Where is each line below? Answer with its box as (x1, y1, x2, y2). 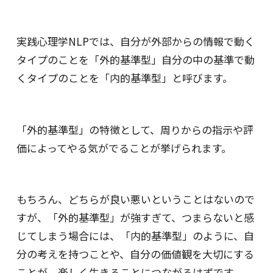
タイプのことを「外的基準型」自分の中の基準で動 (16, 52, 255, 68)
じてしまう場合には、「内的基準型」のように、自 (16, 228, 254, 244)
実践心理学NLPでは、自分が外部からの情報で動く (16, 34, 255, 49)
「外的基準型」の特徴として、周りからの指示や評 (16, 121, 253, 137)
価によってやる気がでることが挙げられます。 (16, 140, 232, 155)
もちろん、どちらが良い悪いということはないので (16, 191, 255, 207)
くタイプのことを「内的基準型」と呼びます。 (16, 70, 233, 86)
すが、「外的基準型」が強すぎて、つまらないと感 (16, 210, 254, 225)
